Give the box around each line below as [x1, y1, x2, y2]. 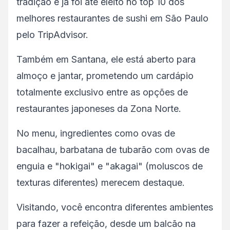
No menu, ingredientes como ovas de [16, 128, 175, 139]
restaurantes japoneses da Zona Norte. [16, 103, 181, 114]
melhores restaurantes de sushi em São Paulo [16, 13, 208, 24]
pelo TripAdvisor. [16, 29, 88, 41]
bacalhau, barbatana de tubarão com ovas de [16, 144, 209, 156]
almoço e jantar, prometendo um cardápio [16, 70, 194, 82]
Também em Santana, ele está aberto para [16, 54, 196, 65]
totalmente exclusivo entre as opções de [16, 87, 188, 98]
